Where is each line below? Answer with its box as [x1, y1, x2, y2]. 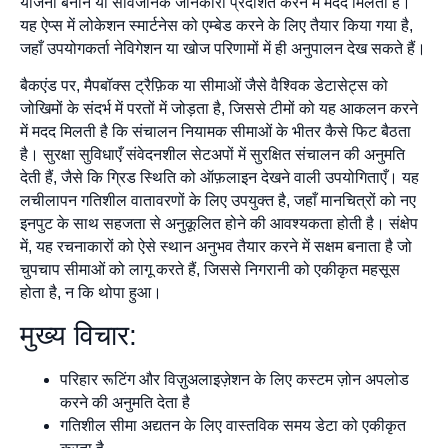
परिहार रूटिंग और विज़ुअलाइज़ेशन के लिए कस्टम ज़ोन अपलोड [60, 370, 409, 388]
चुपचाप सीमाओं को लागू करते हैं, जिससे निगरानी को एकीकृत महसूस [20, 261, 400, 279]
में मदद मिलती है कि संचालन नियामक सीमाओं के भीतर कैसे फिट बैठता [20, 123, 411, 141]
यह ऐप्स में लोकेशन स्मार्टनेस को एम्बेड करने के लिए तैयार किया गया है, [20, 16, 413, 34]
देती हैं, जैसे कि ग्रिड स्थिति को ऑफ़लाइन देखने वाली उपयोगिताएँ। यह [20, 169, 419, 187]
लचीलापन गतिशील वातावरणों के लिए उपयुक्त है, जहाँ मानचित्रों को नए [20, 192, 416, 210]
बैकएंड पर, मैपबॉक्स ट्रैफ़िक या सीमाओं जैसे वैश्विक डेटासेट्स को [20, 77, 388, 95]
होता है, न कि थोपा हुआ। [20, 284, 162, 302]
